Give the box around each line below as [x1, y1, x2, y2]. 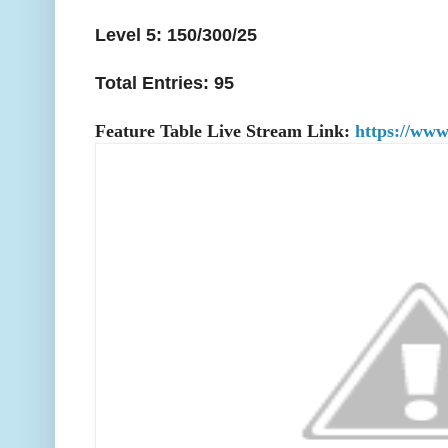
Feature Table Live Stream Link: [95, 121, 355, 142]
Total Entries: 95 [95, 73, 234, 94]
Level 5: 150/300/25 [95, 25, 257, 46]
